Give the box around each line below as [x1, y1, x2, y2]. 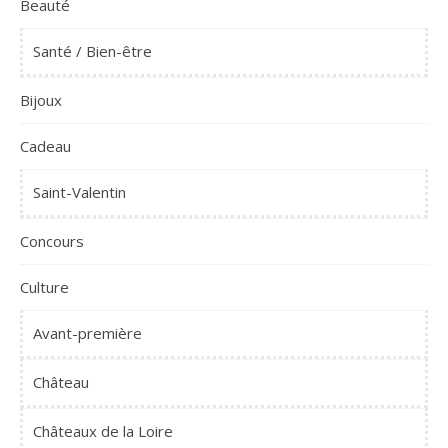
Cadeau [20, 136, 71, 156]
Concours [20, 231, 84, 251]
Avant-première [33, 323, 142, 343]
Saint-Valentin [33, 182, 126, 202]
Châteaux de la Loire [33, 421, 173, 441]
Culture [20, 277, 69, 297]
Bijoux [20, 90, 62, 110]
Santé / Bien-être [33, 41, 152, 61]
